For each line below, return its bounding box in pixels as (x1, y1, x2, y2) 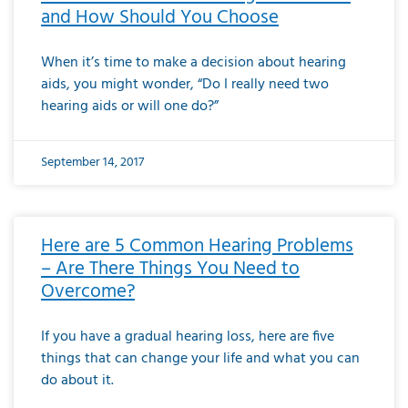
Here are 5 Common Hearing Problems (41, 230, 353, 261)
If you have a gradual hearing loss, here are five (41, 324, 334, 349)
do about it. (41, 368, 114, 393)
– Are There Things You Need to (41, 253, 300, 284)
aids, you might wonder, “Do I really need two (41, 72, 329, 97)
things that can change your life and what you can (41, 346, 360, 371)
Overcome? (41, 276, 135, 307)
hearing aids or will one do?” (41, 94, 219, 118)
